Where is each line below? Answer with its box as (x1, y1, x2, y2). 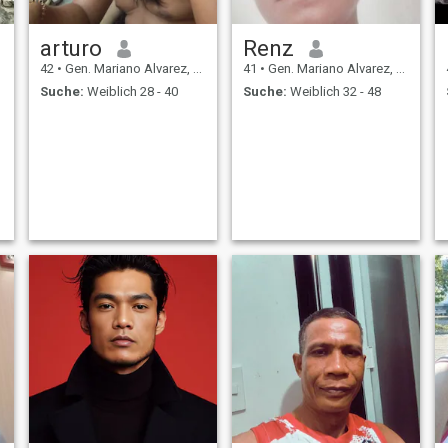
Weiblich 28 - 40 (83, 83, 178, 99)
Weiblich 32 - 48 (286, 83, 381, 99)
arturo (39, 35, 102, 62)
